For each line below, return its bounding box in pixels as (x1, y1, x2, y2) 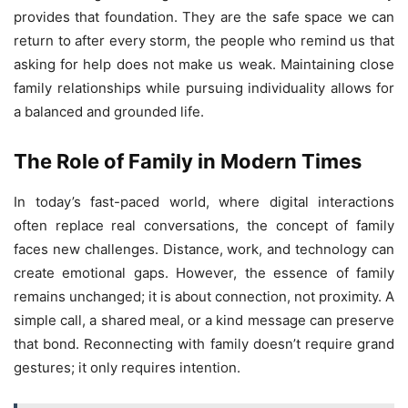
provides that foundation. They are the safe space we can (14, 8, 394, 26)
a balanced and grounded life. (14, 103, 204, 121)
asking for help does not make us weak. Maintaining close (14, 56, 394, 74)
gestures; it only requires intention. (14, 359, 240, 377)
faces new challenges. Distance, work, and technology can (14, 240, 394, 259)
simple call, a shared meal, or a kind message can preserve (14, 311, 394, 330)
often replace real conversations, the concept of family (14, 217, 394, 235)
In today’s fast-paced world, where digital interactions (14, 193, 394, 211)
